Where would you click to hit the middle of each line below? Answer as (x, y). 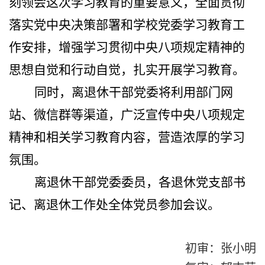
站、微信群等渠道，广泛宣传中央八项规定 (127, 114)
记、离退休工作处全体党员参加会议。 (114, 204)
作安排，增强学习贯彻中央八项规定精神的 (127, 47)
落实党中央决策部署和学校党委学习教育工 (127, 25)
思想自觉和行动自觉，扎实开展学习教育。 (127, 70)
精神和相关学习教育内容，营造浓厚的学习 (127, 137)
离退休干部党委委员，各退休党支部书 (140, 182)
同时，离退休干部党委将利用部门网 (134, 92)
